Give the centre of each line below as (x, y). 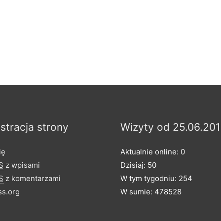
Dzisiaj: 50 (138, 165)
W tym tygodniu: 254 (156, 179)
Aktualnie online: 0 (153, 152)
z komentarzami (32, 179)
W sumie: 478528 (151, 192)
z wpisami (22, 165)
